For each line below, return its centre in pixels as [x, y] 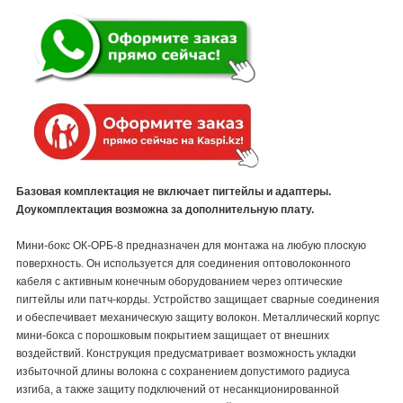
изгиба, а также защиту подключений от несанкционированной [178, 390]
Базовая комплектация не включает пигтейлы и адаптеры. [174, 192]
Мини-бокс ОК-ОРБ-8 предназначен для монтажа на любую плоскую [191, 246]
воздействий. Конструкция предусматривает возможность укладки [186, 354]
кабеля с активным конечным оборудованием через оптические [179, 282]
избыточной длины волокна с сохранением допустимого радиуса [183, 372]
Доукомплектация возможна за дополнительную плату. [165, 210]
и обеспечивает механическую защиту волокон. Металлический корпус [198, 318]
